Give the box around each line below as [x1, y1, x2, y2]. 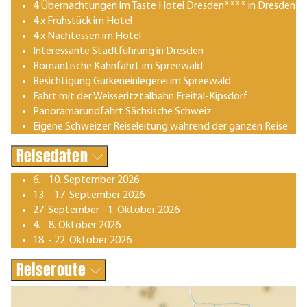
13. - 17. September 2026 [33, 189, 145, 201]
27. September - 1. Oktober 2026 [33, 204, 180, 216]
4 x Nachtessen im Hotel [33, 30, 141, 42]
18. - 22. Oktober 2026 [33, 234, 132, 246]
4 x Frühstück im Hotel [33, 15, 132, 27]
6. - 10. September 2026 [33, 174, 139, 186]
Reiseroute [16, 258, 90, 281]
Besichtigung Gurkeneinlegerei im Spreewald [33, 75, 231, 87]
